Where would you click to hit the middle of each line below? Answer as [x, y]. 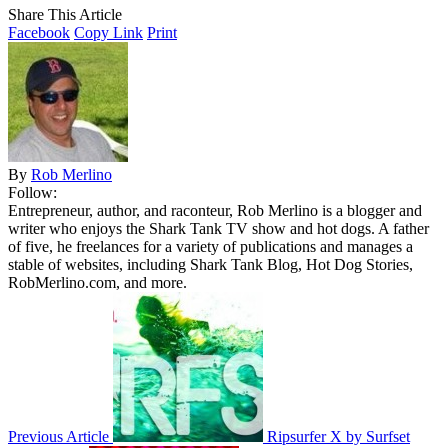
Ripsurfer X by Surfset [338, 436]
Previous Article [58, 436]
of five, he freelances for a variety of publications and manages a [210, 246]
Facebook [39, 32]
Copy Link [108, 32]
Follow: [32, 192]
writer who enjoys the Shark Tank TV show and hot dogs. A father [218, 228]
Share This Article [65, 14]
